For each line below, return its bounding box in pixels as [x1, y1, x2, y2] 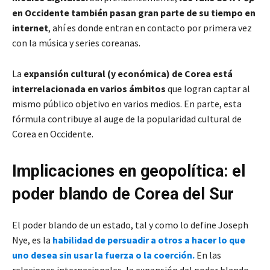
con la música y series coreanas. [12, 36, 140, 49]
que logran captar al [166, 82, 250, 95]
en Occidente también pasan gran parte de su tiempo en [12, 6, 256, 19]
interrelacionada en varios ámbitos [12, 82, 166, 95]
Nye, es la [12, 233, 52, 246]
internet [12, 21, 48, 34]
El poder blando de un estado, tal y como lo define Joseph [12, 218, 248, 231]
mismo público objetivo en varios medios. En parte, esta [12, 97, 242, 110]
